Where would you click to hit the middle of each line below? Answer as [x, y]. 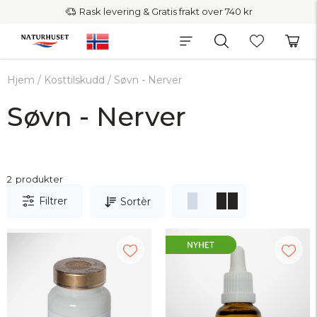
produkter [39, 179]
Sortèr [136, 201]
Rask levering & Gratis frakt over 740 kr [166, 11]
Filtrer [53, 201]
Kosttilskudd [74, 80]
